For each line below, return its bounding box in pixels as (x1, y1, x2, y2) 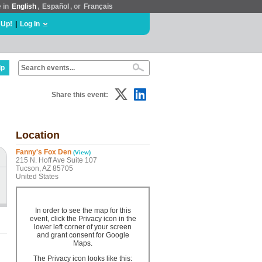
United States (16, 173, 58, 181)
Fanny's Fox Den (16, 148, 71, 156)
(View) (73, 149, 91, 156)
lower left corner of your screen (34, 223, 132, 231)
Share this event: (51, 91, 108, 99)
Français (84, 2, 113, 11)
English (12, 2, 36, 11)
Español (42, 2, 69, 11)
